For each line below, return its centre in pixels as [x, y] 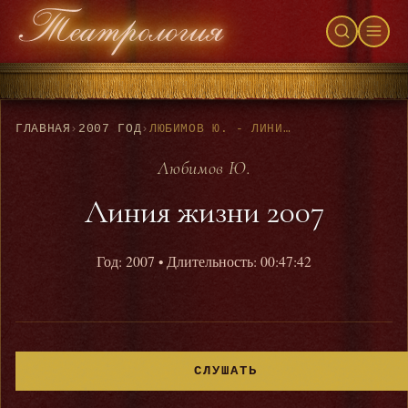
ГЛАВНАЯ [43, 129]
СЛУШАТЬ [226, 371]
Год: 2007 [126, 261]
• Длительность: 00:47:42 [233, 261]
